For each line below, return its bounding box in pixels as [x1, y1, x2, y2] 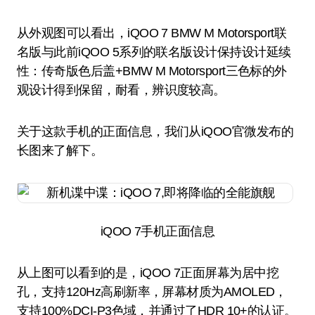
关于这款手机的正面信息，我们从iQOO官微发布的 [17, 124, 294, 139]
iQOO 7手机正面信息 [100, 224, 215, 238]
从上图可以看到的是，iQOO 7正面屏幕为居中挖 [17, 266, 279, 280]
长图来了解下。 [17, 143, 103, 157]
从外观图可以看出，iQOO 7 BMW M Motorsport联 [17, 26, 287, 40]
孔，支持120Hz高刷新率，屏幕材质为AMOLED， [17, 285, 287, 299]
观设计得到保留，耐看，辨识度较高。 [17, 83, 226, 97]
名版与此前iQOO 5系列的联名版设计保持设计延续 [17, 45, 291, 59]
